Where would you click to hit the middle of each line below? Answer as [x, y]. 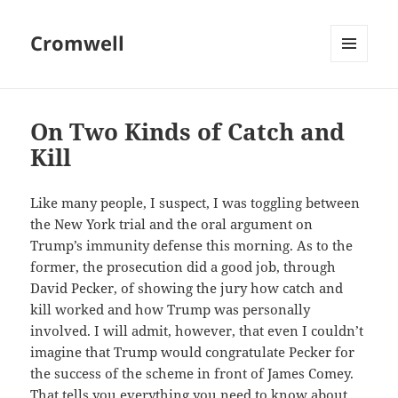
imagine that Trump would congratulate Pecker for [193, 352]
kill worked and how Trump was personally [171, 310]
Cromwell [78, 43]
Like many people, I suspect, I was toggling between [195, 203]
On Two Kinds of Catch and [188, 132]
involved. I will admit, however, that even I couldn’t [197, 331]
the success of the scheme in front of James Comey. [192, 374]
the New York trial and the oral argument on [172, 224]
